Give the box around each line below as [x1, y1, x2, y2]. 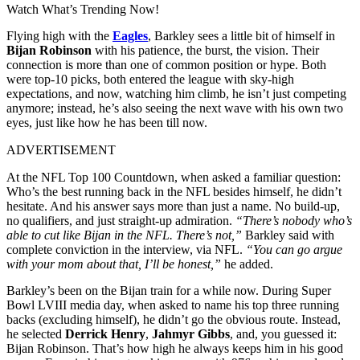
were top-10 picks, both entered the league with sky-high [6, 72, 294, 86]
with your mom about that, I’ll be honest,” [6, 256, 221, 271]
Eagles [112, 28, 148, 43]
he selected [6, 326, 65, 341]
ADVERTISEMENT [6, 142, 116, 157]
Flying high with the [6, 28, 112, 43]
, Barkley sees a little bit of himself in [148, 28, 335, 43]
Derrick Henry [65, 326, 145, 341]
